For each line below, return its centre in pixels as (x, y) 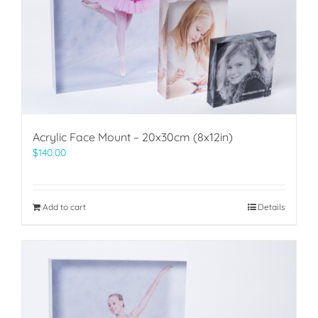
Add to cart (64, 207)
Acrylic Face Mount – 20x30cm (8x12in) (133, 137)
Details (272, 207)
